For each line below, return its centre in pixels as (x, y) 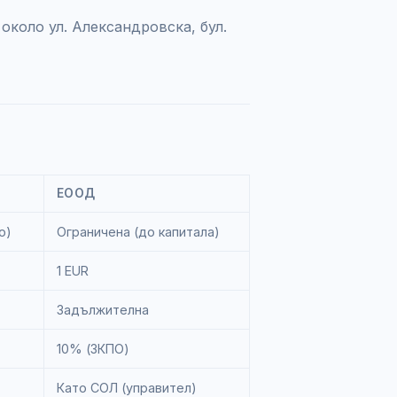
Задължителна (103, 310)
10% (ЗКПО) (93, 349)
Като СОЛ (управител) (127, 388)
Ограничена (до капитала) (138, 232)
